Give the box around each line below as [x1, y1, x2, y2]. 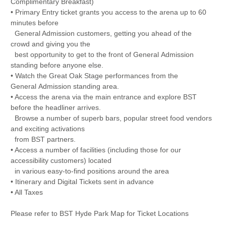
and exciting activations [10, 124, 85, 133]
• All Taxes [10, 188, 43, 196]
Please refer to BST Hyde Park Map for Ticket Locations [10, 209, 189, 217]
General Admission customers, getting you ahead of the [10, 29, 192, 37]
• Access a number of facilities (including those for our [10, 145, 181, 154]
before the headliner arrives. [10, 103, 101, 111]
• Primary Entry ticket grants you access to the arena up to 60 [10, 8, 206, 16]
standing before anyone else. [10, 61, 103, 69]
